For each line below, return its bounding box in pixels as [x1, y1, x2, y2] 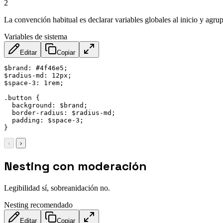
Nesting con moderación [4, 158, 147, 174]
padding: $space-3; [4, 116, 84, 124]
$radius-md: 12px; [4, 71, 72, 79]
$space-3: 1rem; [4, 79, 64, 87]
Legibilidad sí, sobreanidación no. [4, 183, 110, 192]
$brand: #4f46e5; [4, 64, 68, 72]
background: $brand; [4, 101, 88, 109]
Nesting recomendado [4, 200, 73, 209]
